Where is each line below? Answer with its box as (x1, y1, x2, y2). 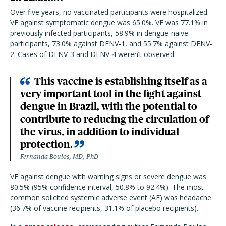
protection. (20, 139, 73, 150)
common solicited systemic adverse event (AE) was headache (10, 193, 211, 202)
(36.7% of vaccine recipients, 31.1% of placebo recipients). (10, 203, 200, 213)
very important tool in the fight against (20, 88, 201, 99)
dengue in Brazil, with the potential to (20, 101, 197, 112)
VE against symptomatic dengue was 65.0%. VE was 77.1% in (10, 18, 208, 27)
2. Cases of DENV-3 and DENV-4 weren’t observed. (10, 49, 178, 59)
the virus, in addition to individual (20, 126, 179, 137)
